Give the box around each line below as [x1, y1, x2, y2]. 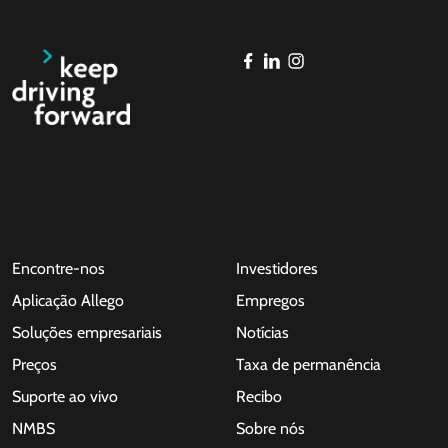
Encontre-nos [12, 258, 105, 278]
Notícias [236, 322, 289, 342]
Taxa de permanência [236, 354, 381, 374]
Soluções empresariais [12, 322, 162, 342]
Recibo [236, 386, 282, 406]
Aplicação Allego [12, 290, 124, 310]
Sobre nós [236, 418, 305, 438]
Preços [12, 354, 57, 374]
